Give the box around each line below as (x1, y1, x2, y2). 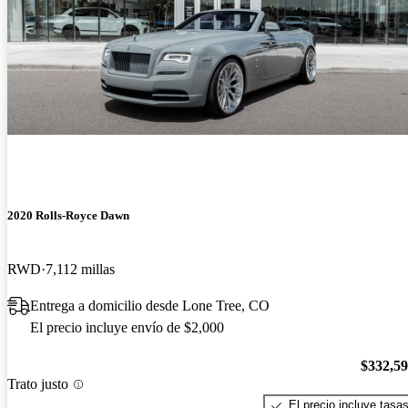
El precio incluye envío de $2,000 (30, 319, 224, 335)
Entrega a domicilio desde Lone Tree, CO (30, 297, 270, 313)
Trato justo (7, 376, 68, 393)
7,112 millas (46, 260, 115, 277)
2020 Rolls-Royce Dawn (7, 208, 129, 222)
